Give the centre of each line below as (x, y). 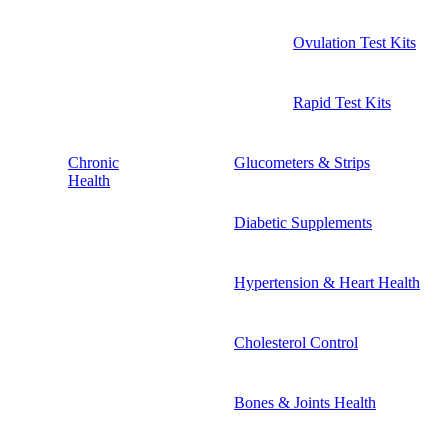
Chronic (93, 162)
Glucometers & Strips (302, 162)
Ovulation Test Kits (354, 42)
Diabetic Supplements (303, 222)
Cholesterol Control (296, 342)
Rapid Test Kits (342, 102)
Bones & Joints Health (305, 402)
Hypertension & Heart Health (327, 282)
